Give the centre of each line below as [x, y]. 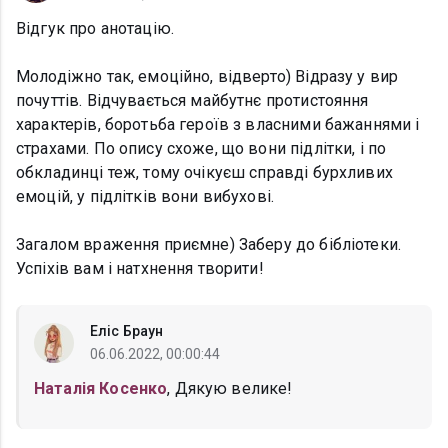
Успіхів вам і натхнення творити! [140, 269]
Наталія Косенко [101, 389]
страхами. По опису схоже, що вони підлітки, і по [201, 149]
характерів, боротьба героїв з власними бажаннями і [218, 125]
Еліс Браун [126, 331]
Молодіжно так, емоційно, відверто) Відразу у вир [207, 77]
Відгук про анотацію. [95, 29]
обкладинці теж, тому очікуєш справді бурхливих [204, 173]
